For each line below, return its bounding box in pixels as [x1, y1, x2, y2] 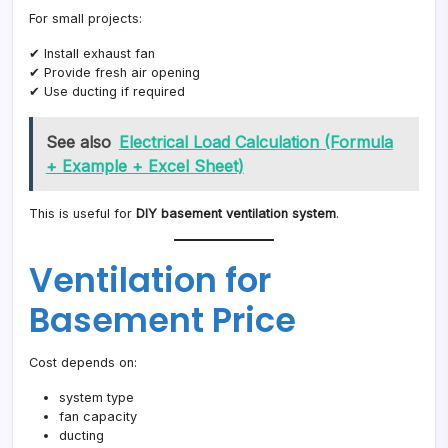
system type [59, 389, 134, 405]
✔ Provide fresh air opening [29, 65, 200, 81]
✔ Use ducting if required [29, 84, 185, 100]
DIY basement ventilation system [136, 205, 336, 221]
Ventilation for [29, 256, 271, 304]
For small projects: [29, 11, 142, 27]
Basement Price [29, 296, 296, 344]
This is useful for [29, 205, 136, 221]
